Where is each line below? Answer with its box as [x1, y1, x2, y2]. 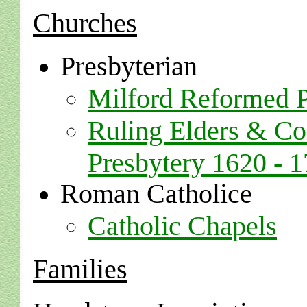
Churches [33, 8, 137, 38]
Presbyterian [60, 51, 197, 82]
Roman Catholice [60, 178, 252, 209]
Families [33, 254, 127, 284]
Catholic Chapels [88, 210, 277, 241]
